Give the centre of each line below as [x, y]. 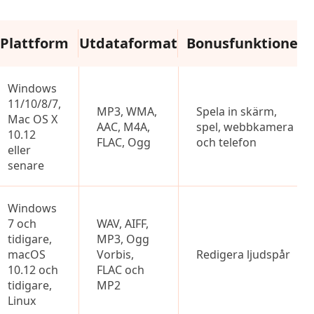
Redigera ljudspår [243, 254]
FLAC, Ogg [124, 142]
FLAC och [121, 270]
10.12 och [33, 270]
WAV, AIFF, [123, 224]
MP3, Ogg [123, 239]
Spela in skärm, [237, 111]
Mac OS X [33, 119]
